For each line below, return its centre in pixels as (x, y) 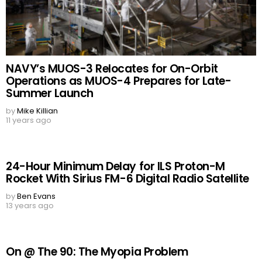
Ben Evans (36, 196)
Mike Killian (37, 111)
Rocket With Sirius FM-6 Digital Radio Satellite (127, 179)
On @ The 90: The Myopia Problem (97, 252)
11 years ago (29, 120)
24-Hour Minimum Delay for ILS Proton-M (116, 167)
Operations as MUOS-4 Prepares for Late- (119, 81)
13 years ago (30, 206)
